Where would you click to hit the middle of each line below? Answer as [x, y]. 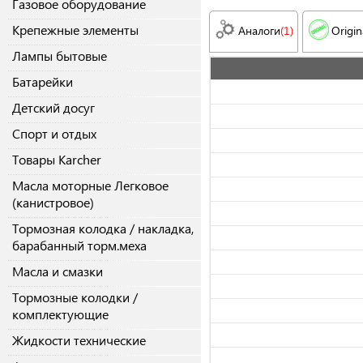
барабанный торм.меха [79, 246]
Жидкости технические [79, 340]
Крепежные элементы [75, 30]
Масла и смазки [58, 271]
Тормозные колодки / [75, 297]
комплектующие [60, 314]
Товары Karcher [57, 160]
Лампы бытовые [60, 56]
